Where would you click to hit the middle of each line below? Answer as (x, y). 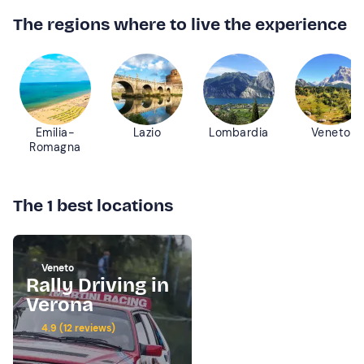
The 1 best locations (93, 205)
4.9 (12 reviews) (77, 328)
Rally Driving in (97, 285)
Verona (60, 304)
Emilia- (55, 132)
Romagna (55, 147)
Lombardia (238, 132)
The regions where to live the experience (180, 24)
